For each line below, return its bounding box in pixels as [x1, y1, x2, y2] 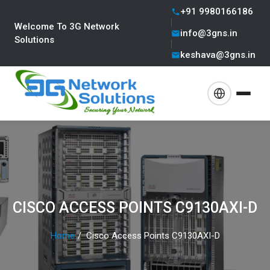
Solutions [14, 34, 54, 45]
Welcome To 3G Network [14, 21, 119, 32]
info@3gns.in [180, 28, 237, 39]
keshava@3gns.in [180, 49, 256, 60]
